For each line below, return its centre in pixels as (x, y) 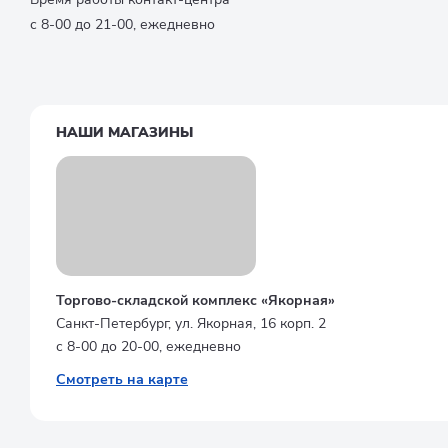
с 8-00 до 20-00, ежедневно (148, 346)
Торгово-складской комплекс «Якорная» (195, 300)
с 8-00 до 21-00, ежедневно (122, 24)
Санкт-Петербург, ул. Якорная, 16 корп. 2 (191, 323)
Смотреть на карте (122, 379)
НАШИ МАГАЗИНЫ (124, 132)
